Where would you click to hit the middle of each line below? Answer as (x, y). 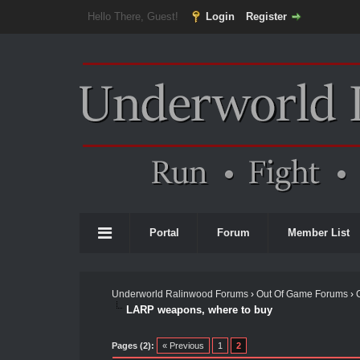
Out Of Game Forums (302, 294)
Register (266, 16)
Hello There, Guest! (134, 16)
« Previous (183, 345)
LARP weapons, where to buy (199, 309)
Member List (319, 233)
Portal (164, 233)
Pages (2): (133, 345)
